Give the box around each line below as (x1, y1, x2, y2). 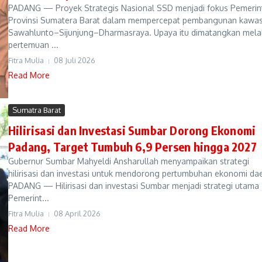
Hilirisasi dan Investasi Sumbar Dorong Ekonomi (8, 123, 256, 137)
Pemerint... (8, 193, 49, 203)
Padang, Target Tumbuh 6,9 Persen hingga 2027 (8, 139, 257, 154)
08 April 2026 (54, 209, 101, 218)
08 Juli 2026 (54, 56, 95, 65)
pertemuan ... (8, 40, 58, 50)
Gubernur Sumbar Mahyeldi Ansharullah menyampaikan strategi (8, 156, 249, 166)
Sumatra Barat (12, 105, 61, 115)
